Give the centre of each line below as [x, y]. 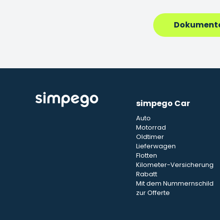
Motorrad [151, 127]
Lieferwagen [156, 146]
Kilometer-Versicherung [175, 165]
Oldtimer [150, 137]
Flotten [147, 155]
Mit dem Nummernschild [175, 183]
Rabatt [147, 174]
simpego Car [163, 103]
